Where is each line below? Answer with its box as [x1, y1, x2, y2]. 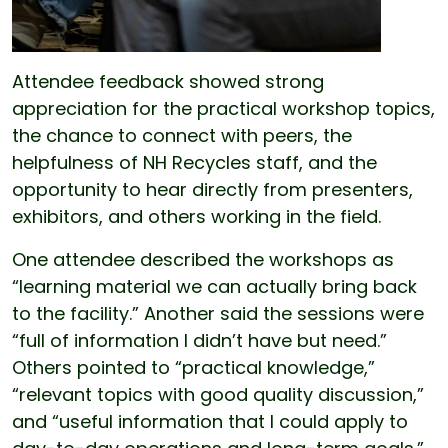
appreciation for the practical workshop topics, [12, 96, 435, 122]
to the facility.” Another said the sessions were [12, 301, 424, 327]
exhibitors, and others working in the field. [12, 204, 381, 230]
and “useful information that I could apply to [12, 409, 408, 435]
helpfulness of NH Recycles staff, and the [12, 150, 377, 176]
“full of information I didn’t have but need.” [12, 328, 387, 354]
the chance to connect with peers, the [12, 123, 352, 149]
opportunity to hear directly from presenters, [12, 177, 413, 203]
